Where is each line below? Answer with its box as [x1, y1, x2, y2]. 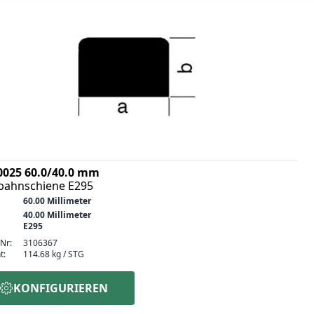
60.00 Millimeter [23, 194, 91, 207]
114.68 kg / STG [23, 247, 84, 260]
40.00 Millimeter [23, 208, 91, 221]
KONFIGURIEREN [13, 280, 108, 296]
